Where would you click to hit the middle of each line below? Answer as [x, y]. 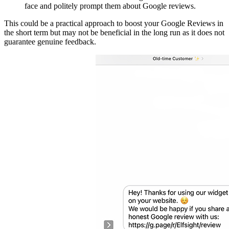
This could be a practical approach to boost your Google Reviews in [114, 23]
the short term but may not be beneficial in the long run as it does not [114, 32]
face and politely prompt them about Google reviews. [110, 6]
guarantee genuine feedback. [50, 41]
